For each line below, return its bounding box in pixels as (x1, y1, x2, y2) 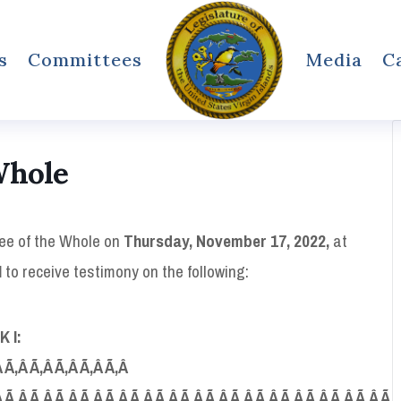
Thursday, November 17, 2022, (124, 228, 329, 252)
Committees (27, 47, 142, 71)
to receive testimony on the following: (2, 259, 249, 283)
